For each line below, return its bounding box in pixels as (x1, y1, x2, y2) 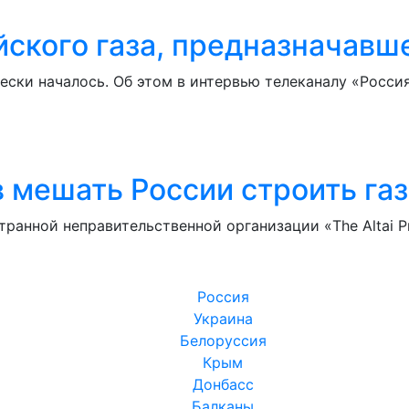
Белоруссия (179, 330, 267, 350)
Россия (196, 287, 249, 306)
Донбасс (192, 374, 254, 393)
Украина (193, 309, 253, 328)
